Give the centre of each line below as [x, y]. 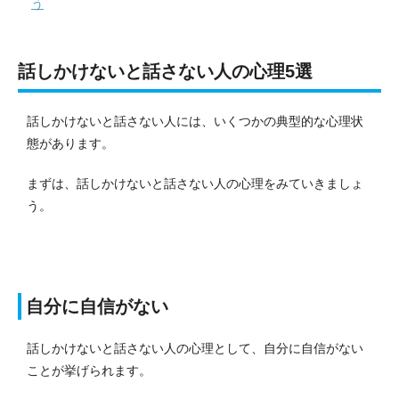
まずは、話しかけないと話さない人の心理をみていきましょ [195, 183]
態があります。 [70, 143]
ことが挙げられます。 [89, 370]
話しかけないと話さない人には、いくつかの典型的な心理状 [195, 121]
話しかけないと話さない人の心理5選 [165, 71]
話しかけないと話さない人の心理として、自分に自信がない [195, 348]
